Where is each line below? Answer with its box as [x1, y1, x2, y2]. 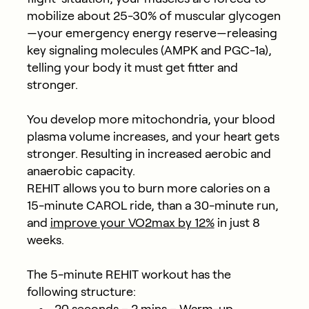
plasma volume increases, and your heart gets [26, 130, 279, 144]
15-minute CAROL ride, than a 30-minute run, [26, 199, 279, 213]
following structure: [26, 285, 136, 299]
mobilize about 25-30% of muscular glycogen [26, 9, 281, 23]
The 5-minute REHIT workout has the [26, 268, 231, 282]
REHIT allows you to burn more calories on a [26, 181, 270, 196]
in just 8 [214, 216, 260, 230]
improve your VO [50, 216, 145, 230]
